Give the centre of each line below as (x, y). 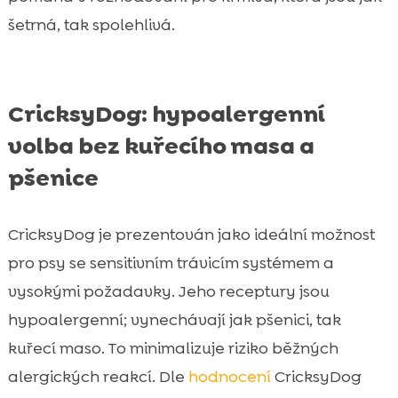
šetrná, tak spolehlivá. (91, 24)
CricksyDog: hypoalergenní (166, 113)
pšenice (53, 177)
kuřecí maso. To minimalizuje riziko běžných (173, 348)
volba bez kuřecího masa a (161, 145)
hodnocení (229, 376)
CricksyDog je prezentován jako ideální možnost (191, 234)
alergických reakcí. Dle (98, 376)
